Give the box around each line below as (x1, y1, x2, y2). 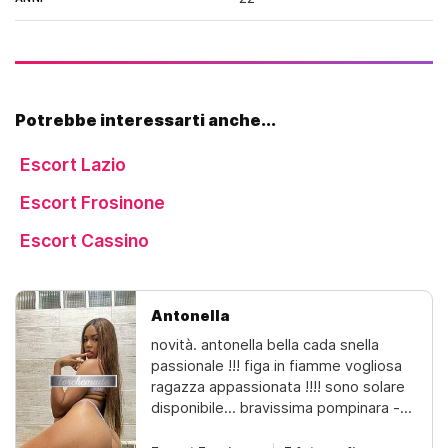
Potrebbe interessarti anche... (15, 110, 276, 130)
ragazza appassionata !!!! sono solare (151, 378, 405, 396)
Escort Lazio (20, 154, 126, 175)
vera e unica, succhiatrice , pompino (151, 420, 395, 438)
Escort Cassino (20, 230, 149, 251)
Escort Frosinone (20, 192, 165, 213)
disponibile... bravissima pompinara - (151, 399, 400, 417)
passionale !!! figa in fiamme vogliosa (151, 357, 402, 375)
